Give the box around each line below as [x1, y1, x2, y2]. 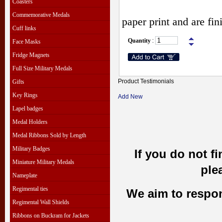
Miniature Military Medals [12, 159, 74, 166]
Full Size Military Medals [12, 65, 72, 72]
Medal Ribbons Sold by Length [12, 132, 86, 139]
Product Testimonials [118, 78, 174, 85]
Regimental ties [12, 185, 48, 192]
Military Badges [12, 145, 50, 152]
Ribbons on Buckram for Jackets [12, 212, 89, 219]
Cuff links [12, 25, 36, 32]
